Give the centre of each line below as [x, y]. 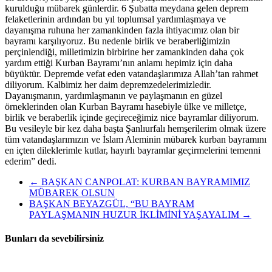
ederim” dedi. [31, 161]
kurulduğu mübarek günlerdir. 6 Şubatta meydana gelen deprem [127, 8]
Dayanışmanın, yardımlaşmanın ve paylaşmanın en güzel [114, 95]
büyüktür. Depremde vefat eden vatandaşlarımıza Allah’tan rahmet [131, 73]
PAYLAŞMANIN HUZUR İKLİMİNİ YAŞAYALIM [135, 214]
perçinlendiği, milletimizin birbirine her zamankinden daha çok [124, 52]
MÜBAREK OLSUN [72, 192]
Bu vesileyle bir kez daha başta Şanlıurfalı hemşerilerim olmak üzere [135, 128]
